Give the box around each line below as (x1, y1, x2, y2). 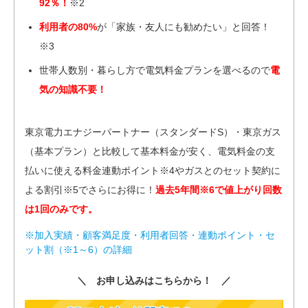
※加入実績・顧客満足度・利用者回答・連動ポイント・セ (25, 229, 275, 241)
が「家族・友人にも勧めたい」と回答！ (97, 21, 270, 32)
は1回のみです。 (25, 203, 98, 214)
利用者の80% (39, 21, 97, 32)
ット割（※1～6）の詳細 (25, 243, 132, 255)
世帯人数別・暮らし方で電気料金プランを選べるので (39, 64, 270, 76)
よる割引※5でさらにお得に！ (25, 184, 155, 195)
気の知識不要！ (39, 83, 107, 95)
